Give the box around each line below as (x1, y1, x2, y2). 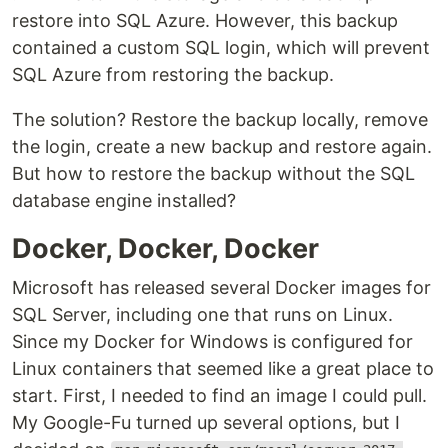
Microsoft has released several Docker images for (12, 276, 431, 298)
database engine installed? (12, 189, 236, 211)
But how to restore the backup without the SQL (12, 162, 415, 184)
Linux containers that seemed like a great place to (12, 357, 434, 379)
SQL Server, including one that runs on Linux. (12, 303, 393, 325)
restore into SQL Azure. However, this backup (12, 9, 398, 31)
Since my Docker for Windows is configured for (12, 330, 413, 352)
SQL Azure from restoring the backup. (12, 63, 334, 85)
